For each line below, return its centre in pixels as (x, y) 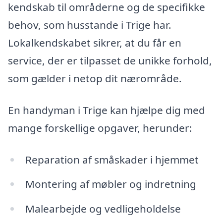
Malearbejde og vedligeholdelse (103, 209)
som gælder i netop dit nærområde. (95, 79)
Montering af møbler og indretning (111, 184)
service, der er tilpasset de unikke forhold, (110, 61)
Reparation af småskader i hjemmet (112, 159)
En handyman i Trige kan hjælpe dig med (107, 110)
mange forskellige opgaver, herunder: (100, 128)
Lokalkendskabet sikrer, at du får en (95, 43)
